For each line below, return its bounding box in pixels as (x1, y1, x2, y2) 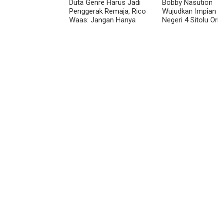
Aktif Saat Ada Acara (69, 24, 136, 33)
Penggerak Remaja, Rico (69, 6, 146, 16)
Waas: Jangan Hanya (69, 15, 136, 24)
